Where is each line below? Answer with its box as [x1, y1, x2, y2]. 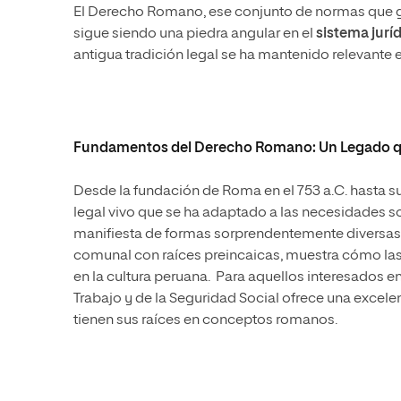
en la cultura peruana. [73, 270, 210, 286]
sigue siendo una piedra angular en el [73, 27, 316, 42]
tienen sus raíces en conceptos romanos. [73, 313, 337, 328]
